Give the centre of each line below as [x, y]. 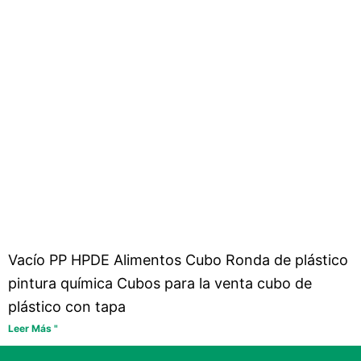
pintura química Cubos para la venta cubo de [160, 283]
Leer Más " [33, 328]
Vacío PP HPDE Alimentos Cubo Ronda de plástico [178, 259]
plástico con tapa [67, 306]
